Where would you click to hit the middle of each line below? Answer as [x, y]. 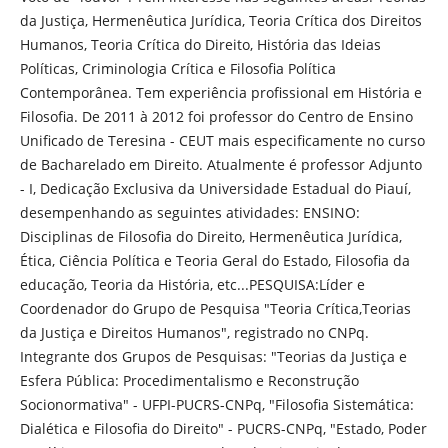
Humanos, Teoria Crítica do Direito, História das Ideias [200, 44]
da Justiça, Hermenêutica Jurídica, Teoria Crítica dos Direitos [220, 20]
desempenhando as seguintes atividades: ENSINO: [189, 212]
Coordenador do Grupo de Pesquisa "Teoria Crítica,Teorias [215, 308]
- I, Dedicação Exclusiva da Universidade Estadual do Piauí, [215, 188]
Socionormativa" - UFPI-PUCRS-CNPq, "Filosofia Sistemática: [216, 404]
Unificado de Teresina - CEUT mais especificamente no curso [222, 140]
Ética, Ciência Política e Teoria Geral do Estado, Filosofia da [214, 260]
